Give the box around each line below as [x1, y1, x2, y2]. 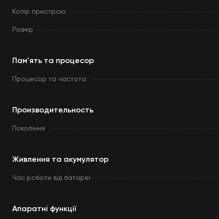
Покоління [12, 125, 45, 132]
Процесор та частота [12, 76, 86, 83]
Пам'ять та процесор [12, 57, 94, 65]
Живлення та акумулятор [12, 156, 109, 164]
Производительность [12, 107, 93, 114]
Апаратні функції [12, 205, 77, 213]
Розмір [12, 26, 33, 33]
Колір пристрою [12, 8, 66, 15]
